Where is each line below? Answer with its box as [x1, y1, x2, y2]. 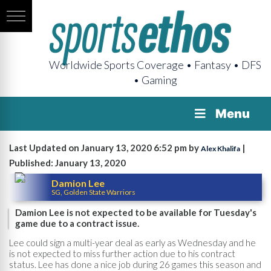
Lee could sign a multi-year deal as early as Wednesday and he [9, 237, 256, 248]
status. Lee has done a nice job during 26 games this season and [9, 258, 261, 270]
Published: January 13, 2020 [9, 157, 126, 168]
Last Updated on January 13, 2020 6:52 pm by [9, 142, 201, 153]
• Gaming [133, 73, 177, 87]
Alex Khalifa [201, 144, 240, 153]
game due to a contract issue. [15, 218, 139, 229]
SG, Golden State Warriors [51, 187, 135, 197]
